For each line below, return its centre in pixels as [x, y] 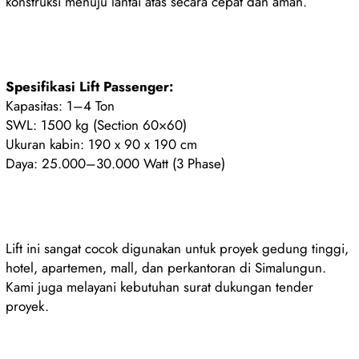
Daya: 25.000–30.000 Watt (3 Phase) [116, 163]
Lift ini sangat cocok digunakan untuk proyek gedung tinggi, [177, 248]
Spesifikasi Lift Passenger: [90, 86]
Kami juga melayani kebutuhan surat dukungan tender [160, 286]
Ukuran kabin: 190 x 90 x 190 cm [102, 144]
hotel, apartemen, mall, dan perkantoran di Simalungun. [166, 267]
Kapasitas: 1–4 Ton [61, 105]
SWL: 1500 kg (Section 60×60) [97, 125]
